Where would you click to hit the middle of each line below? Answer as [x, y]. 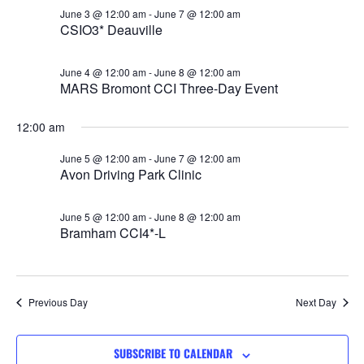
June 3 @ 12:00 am [103, 14]
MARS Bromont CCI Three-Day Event [169, 89]
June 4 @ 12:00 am [103, 72]
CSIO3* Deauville [111, 30]
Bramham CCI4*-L [113, 233]
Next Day [316, 302]
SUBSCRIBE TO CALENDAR [173, 353]
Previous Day [58, 302]
